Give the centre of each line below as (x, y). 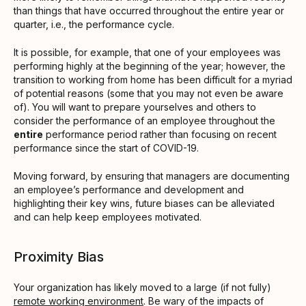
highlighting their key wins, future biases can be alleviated (144, 203)
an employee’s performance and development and (129, 189)
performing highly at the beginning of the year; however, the (150, 66)
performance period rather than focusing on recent (160, 134)
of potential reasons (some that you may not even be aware (149, 93)
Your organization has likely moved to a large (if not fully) (142, 287)
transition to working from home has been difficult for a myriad (153, 79)
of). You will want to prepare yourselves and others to (135, 107)
